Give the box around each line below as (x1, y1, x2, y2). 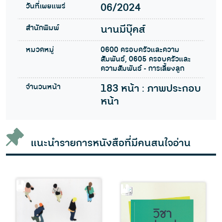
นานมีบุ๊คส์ (100, 22, 145, 38)
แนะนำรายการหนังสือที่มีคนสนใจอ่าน (30, 135, 191, 151)
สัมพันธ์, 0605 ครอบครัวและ (100, 54, 191, 65)
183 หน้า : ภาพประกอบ (100, 81, 201, 97)
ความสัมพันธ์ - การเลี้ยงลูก (100, 63, 184, 75)
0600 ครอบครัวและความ (100, 44, 179, 56)
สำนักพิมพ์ (26, 22, 59, 34)
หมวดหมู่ (26, 44, 54, 56)
